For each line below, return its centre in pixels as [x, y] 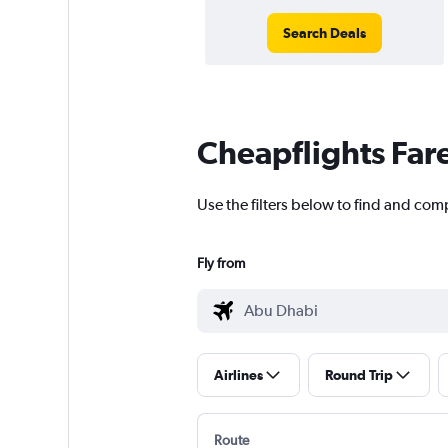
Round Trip [358, 375]
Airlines [238, 375]
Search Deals [324, 33]
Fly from [220, 263]
